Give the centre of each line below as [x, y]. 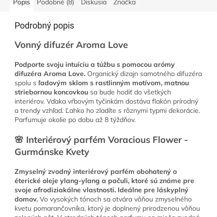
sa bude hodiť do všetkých [130, 92]
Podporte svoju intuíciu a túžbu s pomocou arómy [95, 65]
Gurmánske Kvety [52, 152]
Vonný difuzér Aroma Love [71, 45]
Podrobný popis [44, 26]
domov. [26, 199]
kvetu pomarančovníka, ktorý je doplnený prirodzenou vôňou [107, 209]
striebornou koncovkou [51, 92]
